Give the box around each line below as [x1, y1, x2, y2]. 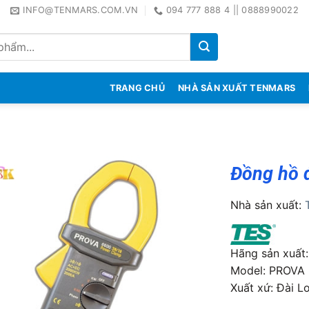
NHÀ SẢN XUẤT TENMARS [178, 83, 296, 93]
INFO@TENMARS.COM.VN [23, 5, 139, 15]
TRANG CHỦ [109, 83, 165, 93]
